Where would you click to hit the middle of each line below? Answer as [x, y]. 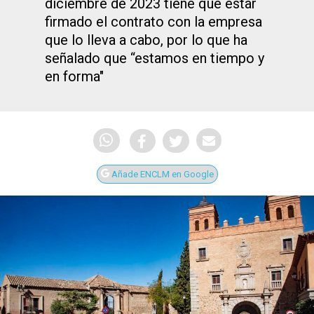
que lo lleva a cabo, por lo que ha [146, 40]
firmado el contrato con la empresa [153, 22]
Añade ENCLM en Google [161, 175]
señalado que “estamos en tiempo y [155, 58]
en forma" [74, 76]
